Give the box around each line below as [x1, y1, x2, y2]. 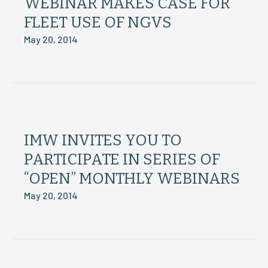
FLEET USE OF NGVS [24, 13, 172, 32]
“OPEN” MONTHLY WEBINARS [24, 169, 240, 188]
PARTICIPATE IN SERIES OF [24, 150, 220, 169]
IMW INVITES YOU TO [24, 131, 182, 150]
